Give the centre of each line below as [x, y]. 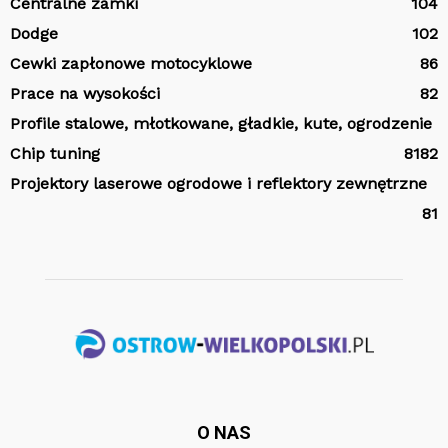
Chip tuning [55, 153]
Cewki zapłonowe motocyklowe [131, 63]
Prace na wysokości [85, 93]
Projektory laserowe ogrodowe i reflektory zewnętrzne [218, 183]
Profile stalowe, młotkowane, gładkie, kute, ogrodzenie [221, 123]
